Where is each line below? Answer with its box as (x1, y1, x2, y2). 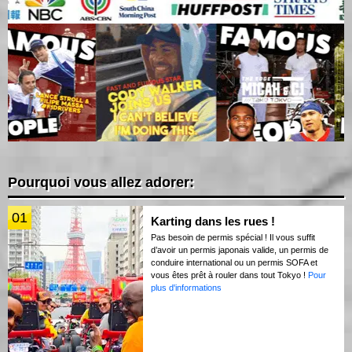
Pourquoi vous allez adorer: (8, 174, 194, 190)
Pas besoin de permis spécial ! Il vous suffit (151, 232, 315, 242)
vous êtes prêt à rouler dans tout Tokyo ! (151, 269, 308, 280)
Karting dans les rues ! (151, 214, 275, 228)
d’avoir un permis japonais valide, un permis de (151, 244, 328, 255)
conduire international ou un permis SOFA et (151, 257, 317, 267)
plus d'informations (151, 282, 222, 292)
